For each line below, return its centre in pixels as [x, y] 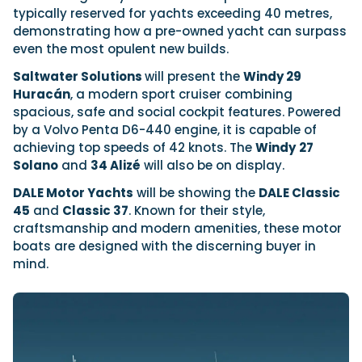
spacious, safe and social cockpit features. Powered [177, 112]
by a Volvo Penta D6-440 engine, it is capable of [165, 129]
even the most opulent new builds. [121, 48]
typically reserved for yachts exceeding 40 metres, [173, 13]
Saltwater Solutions [79, 76]
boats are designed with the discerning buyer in [164, 246]
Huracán [42, 94]
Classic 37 [95, 210]
